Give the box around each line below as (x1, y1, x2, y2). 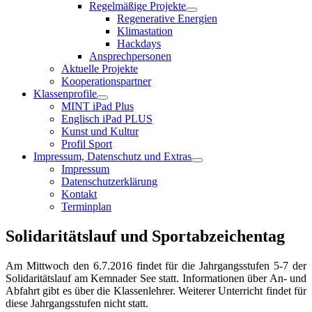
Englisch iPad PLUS (61, 113, 153, 125)
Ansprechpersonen (89, 50, 171, 62)
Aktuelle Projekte (61, 63, 138, 75)
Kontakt (61, 188, 97, 200)
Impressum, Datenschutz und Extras (33, 150, 192, 162)
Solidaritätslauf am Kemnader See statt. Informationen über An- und (6, 272, 306, 284)
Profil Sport (61, 138, 112, 150)
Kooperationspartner (61, 75, 151, 87)
